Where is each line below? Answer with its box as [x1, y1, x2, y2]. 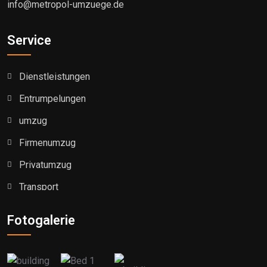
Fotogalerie [7, 212, 75, 228]
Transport [19, 181, 58, 193]
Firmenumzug [19, 136, 76, 148]
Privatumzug [19, 159, 72, 170]
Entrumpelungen [19, 92, 86, 104]
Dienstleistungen [19, 70, 90, 82]
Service [7, 32, 51, 48]
